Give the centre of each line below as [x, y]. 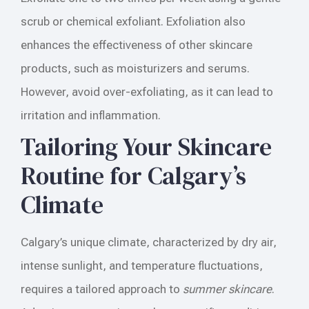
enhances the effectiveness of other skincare [137, 44]
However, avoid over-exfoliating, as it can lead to [147, 91]
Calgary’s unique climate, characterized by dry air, [149, 242]
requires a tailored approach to [102, 289]
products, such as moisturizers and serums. [135, 68]
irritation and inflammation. [91, 115]
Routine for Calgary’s [133, 175]
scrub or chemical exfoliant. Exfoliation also [133, 21]
